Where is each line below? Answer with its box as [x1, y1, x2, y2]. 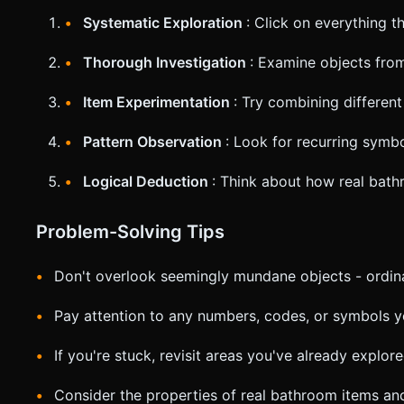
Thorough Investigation [83, 52, 250, 71]
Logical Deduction [83, 171, 212, 190]
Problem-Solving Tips [36, 220, 225, 243]
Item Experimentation [83, 92, 234, 111]
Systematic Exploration [83, 13, 246, 32]
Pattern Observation [83, 132, 225, 151]
